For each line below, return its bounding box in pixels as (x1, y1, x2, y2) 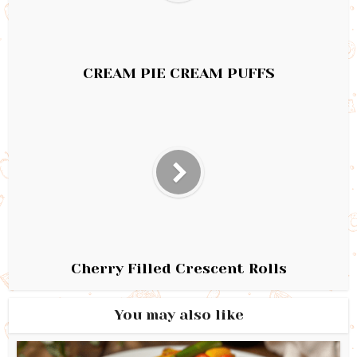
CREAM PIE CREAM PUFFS (82, 65, 275, 81)
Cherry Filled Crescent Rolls (70, 260, 287, 277)
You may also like (113, 306, 244, 323)
